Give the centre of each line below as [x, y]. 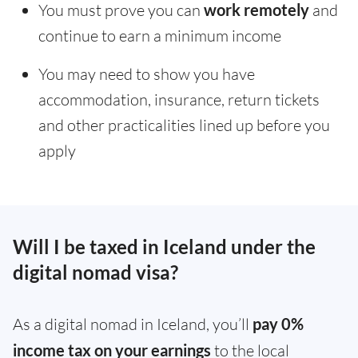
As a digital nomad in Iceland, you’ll [133, 324]
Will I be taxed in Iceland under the [164, 247]
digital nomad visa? [95, 272]
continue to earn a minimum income [160, 36]
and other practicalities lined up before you [184, 125]
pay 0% [278, 324]
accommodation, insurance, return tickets [179, 100]
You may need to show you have [147, 74]
